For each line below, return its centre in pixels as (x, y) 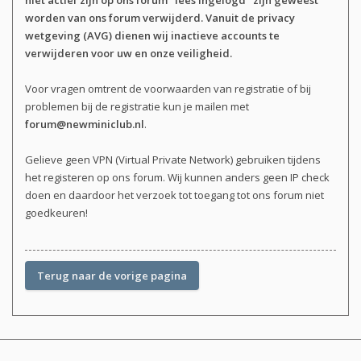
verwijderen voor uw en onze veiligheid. (129, 54)
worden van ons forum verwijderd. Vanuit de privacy (160, 18)
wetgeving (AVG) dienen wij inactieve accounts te (152, 36)
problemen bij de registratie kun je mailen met (137, 107)
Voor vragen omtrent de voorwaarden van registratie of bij (168, 89)
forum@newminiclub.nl (85, 124)
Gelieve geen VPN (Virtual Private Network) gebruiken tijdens (173, 160)
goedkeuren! (56, 213)
